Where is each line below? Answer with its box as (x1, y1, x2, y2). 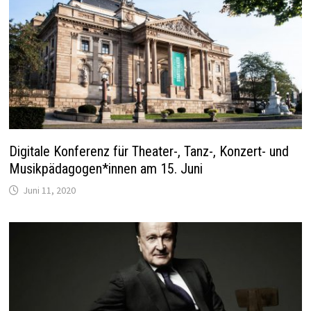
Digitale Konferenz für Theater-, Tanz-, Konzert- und (9, 142, 289, 160)
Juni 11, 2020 (23, 183, 76, 196)
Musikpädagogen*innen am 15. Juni (9, 160, 203, 177)
